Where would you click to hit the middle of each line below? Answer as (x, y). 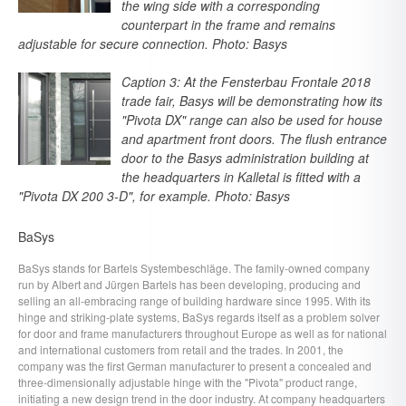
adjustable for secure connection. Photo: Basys (153, 43)
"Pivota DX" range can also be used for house (252, 120)
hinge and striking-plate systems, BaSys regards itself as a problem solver (199, 317)
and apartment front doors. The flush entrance (254, 139)
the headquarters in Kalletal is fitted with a (241, 177)
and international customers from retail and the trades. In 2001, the (181, 349)
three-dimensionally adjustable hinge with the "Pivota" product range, (188, 382)
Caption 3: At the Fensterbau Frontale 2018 (246, 82)
